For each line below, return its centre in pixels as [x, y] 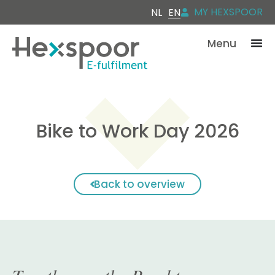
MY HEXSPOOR [228, 12]
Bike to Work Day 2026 [137, 132]
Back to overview [140, 184]
